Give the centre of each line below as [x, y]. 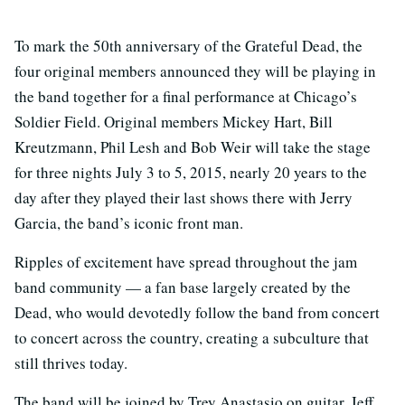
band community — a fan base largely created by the [183, 287]
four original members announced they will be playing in [195, 71]
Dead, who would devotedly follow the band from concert [197, 312]
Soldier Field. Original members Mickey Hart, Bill [174, 122]
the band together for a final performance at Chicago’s [186, 96]
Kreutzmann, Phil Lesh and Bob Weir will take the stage [193, 147]
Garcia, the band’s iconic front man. [129, 223]
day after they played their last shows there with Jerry [184, 198]
